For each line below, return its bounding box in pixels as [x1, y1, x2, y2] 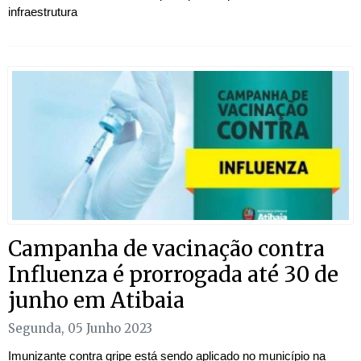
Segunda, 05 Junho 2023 [8, 321, 152, 337]
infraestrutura [8, 5, 77, 19]
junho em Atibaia [8, 287, 185, 314]
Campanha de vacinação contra [8, 235, 325, 263]
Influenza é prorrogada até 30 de [8, 261, 338, 288]
